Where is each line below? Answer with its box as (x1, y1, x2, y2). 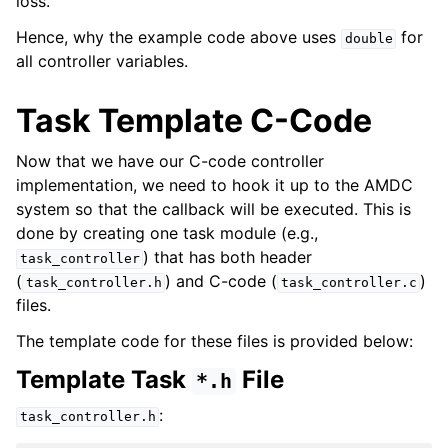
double (344, 31, 393, 47)
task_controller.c (280, 275, 417, 291)
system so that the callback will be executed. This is (16, 199, 411, 220)
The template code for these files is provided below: (16, 331, 413, 352)
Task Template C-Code (16, 101, 372, 141)
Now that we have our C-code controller (16, 151, 324, 172)
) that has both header (143, 247, 313, 268)
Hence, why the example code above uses (16, 27, 341, 48)
